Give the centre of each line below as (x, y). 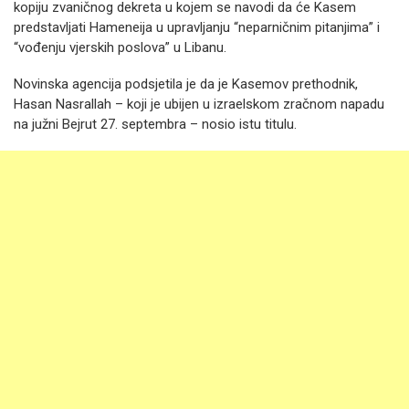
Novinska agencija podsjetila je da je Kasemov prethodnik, (186, 84)
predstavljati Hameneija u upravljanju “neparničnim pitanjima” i (197, 27)
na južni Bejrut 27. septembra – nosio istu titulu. (155, 124)
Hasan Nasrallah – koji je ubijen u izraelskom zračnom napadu (199, 104)
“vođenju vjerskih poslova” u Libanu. (120, 47)
